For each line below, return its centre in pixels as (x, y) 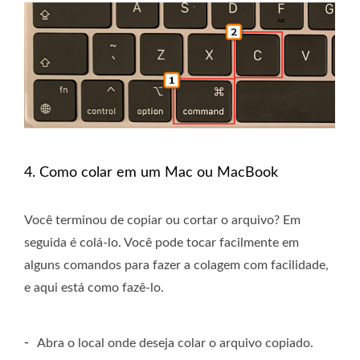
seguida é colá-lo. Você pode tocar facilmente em (162, 242)
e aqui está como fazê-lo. (94, 287)
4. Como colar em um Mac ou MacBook (151, 172)
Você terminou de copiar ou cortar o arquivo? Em (162, 220)
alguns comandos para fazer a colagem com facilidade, (176, 265)
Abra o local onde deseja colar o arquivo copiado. (175, 343)
